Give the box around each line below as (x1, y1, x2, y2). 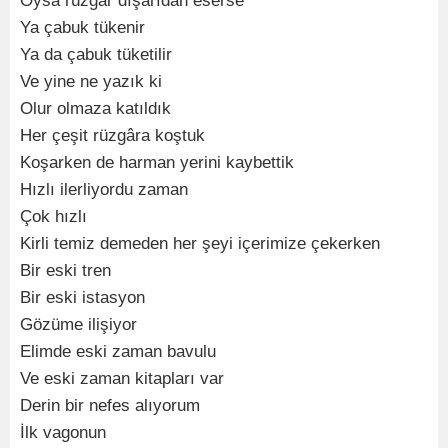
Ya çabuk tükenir (20, 17, 145, 37)
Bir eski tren (20, 260, 111, 280)
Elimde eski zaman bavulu (20, 341, 216, 361)
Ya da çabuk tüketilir (20, 44, 172, 64)
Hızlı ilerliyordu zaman (20, 179, 188, 199)
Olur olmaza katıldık (20, 98, 171, 118)
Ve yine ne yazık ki (20, 71, 162, 91)
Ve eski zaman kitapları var (20, 368, 224, 388)
